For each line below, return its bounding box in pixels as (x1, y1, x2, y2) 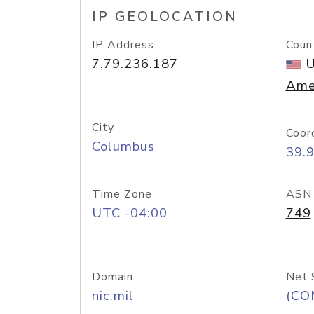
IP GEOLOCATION (92, 8, 238, 26)
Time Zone (92, 186, 152, 202)
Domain (92, 269, 133, 285)
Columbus (92, 137, 155, 156)
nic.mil (92, 287, 134, 305)
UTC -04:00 (92, 204, 168, 222)
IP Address (92, 37, 154, 53)
